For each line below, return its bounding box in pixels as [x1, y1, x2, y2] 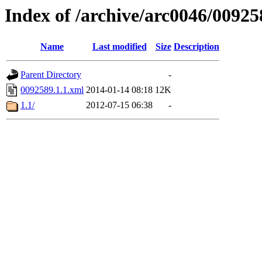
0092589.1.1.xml [20, 85, 84, 95]
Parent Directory [20, 70, 81, 80]
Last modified [92, 42, 147, 52]
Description [174, 42, 219, 52]
